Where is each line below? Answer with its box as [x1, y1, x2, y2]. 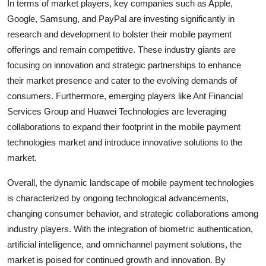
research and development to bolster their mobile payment [7, 28, 232, 39]
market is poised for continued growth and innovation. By [7, 254, 226, 265]
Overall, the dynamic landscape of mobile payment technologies [7, 177, 254, 188]
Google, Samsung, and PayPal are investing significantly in [7, 13, 235, 24]
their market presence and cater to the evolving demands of [7, 75, 237, 85]
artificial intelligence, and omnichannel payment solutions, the [7, 239, 242, 249]
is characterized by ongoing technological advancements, [7, 192, 229, 203]
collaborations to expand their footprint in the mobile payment [7, 121, 240, 132]
